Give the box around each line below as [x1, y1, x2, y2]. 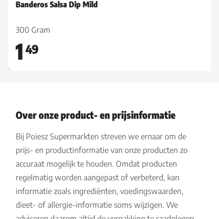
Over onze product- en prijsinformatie [16, 109, 175, 121]
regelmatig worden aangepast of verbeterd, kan [16, 173, 179, 182]
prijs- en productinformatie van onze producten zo [16, 145, 188, 155]
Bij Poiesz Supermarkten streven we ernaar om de [16, 131, 186, 141]
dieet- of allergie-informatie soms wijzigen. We [16, 200, 178, 210]
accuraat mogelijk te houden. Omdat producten [16, 159, 177, 169]
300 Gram [16, 25, 50, 35]
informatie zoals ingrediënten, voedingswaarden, [16, 186, 183, 196]
